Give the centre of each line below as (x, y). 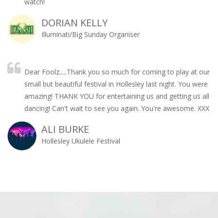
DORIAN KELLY (74, 22)
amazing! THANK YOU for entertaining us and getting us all (117, 96)
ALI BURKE (65, 129)
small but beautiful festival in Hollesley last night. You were (116, 84)
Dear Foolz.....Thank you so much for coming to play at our (117, 72)
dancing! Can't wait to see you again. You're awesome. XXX (117, 108)
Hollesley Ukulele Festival (81, 141)
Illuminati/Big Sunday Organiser (91, 34)
